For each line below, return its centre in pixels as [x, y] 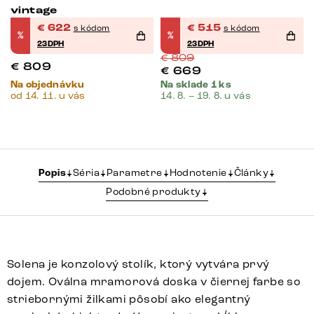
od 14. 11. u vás [48, 96]
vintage [34, 11]
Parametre [134, 173]
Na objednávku [48, 85]
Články [251, 173]
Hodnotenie [198, 173]
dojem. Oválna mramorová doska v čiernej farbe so [154, 282]
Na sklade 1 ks [196, 85]
